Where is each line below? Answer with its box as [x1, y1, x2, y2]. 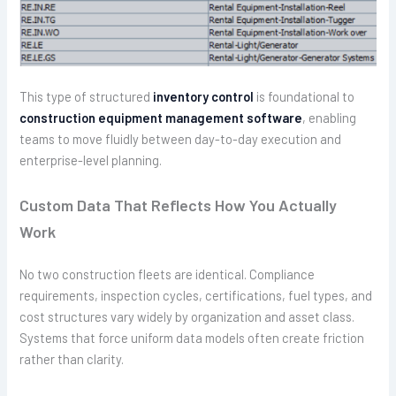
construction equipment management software [19, 110, 303, 126]
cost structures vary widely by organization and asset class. [19, 308, 355, 325]
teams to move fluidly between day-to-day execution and [19, 131, 342, 148]
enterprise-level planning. [19, 152, 163, 169]
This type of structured [19, 88, 154, 105]
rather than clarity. [19, 351, 125, 368]
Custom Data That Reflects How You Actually [19, 194, 338, 215]
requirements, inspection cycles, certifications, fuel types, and [19, 287, 373, 304]
